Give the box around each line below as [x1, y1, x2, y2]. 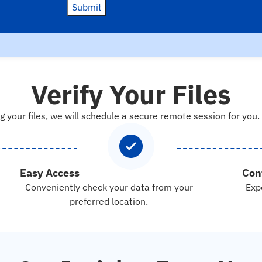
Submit [72, 1, 102, 13]
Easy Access [20, 166, 80, 180]
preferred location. [70, 195, 148, 208]
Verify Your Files [31, 77, 231, 112]
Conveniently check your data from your [25, 181, 193, 194]
